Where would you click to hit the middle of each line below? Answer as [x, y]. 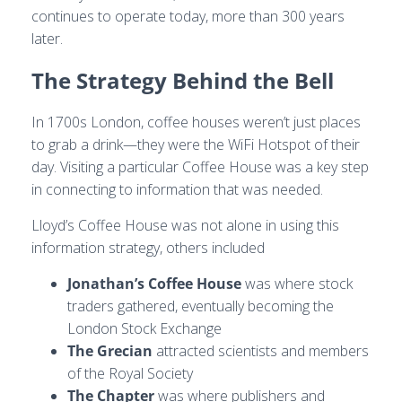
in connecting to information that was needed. [177, 189]
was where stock [297, 284]
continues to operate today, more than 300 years [188, 16]
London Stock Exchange [144, 328]
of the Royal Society [130, 373]
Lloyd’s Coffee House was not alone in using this [185, 225]
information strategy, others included [148, 248]
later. [47, 39]
